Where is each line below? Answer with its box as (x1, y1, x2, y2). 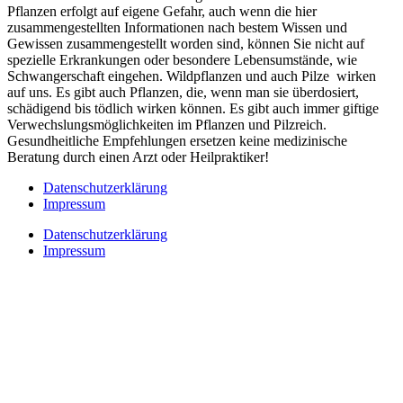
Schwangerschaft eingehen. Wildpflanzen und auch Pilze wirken (7, 67, 376, 84)
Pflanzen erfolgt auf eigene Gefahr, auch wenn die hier (7, 3, 317, 19)
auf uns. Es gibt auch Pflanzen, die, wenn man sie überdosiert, (7, 84, 359, 100)
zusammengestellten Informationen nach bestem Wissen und (7, 19, 347, 35)
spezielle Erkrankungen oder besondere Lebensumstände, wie (7, 51, 357, 67)
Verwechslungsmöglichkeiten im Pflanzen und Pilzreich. (7, 116, 327, 132)
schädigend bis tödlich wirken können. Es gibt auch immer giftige (7, 100, 379, 116)
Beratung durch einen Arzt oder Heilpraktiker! (7, 148, 269, 165)
